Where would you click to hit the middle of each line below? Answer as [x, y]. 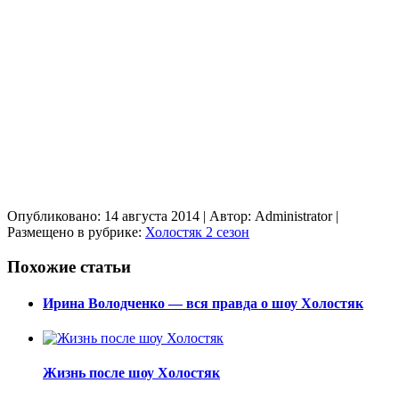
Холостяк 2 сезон [197, 232]
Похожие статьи [69, 266]
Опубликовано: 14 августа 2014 [103, 216]
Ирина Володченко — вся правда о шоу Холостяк [203, 303]
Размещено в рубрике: [76, 232]
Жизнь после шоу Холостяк [131, 373]
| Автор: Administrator [268, 216]
